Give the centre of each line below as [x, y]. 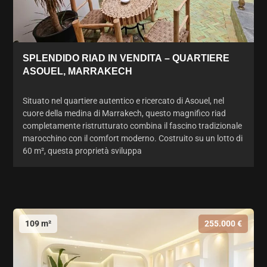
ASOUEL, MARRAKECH [77, 71]
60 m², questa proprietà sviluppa [82, 150]
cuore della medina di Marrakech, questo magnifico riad [124, 113]
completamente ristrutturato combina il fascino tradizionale [132, 125]
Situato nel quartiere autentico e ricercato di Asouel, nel [123, 100]
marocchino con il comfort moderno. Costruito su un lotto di [133, 138]
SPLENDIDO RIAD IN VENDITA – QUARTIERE [126, 58]
